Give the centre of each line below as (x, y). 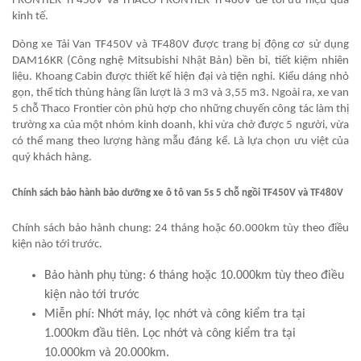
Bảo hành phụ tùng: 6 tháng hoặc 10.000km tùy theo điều (194, 276)
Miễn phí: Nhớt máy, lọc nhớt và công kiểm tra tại (175, 315)
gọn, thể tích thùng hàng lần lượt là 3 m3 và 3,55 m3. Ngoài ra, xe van (180, 93)
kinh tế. (30, 17)
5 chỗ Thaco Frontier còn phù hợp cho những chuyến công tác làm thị (180, 110)
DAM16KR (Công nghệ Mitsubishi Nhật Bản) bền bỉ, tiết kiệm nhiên (180, 61)
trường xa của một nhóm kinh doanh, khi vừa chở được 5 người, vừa (180, 126)
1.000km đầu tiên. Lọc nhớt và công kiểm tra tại (170, 334)
